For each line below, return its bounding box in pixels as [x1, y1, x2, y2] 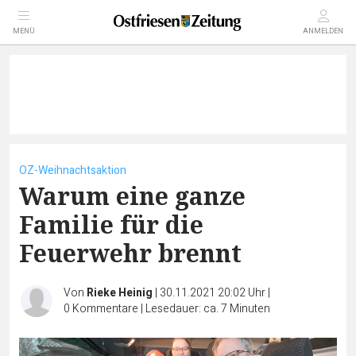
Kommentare [72, 300, 138, 317]
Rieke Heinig [87, 284, 153, 301]
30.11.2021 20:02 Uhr [160, 284, 268, 301]
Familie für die [19, 208, 203, 241]
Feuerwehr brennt [19, 237, 242, 269]
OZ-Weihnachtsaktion [19, 162, 126, 179]
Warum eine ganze [19, 180, 246, 212]
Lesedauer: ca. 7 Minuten [145, 300, 270, 317]
